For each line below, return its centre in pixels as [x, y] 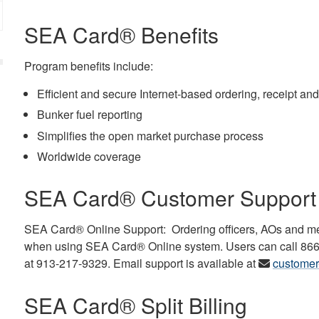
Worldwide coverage [89, 157]
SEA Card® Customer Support [170, 198]
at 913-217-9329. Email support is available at [141, 263]
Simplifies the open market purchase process [150, 135]
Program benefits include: [88, 66]
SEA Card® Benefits [121, 35]
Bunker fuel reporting [89, 115]
